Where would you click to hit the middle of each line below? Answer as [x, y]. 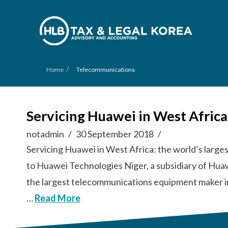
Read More [58, 198]
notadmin [45, 134]
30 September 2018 [115, 134]
